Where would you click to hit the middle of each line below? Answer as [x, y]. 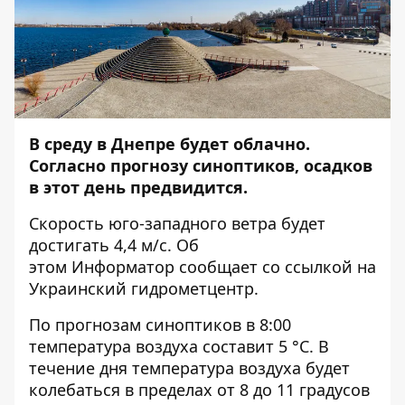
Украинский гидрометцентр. [144, 288]
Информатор [123, 267]
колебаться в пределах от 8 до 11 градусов [199, 390]
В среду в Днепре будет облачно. [170, 144]
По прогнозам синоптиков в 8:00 [160, 325]
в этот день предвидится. [141, 187]
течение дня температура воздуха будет [189, 368]
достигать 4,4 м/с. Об [114, 245]
